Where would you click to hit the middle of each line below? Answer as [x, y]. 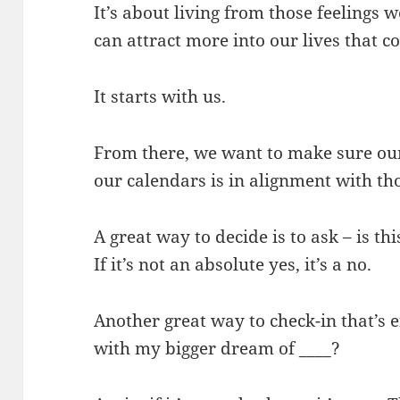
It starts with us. [160, 97]
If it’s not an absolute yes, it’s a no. [233, 264]
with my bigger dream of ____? [217, 348]
